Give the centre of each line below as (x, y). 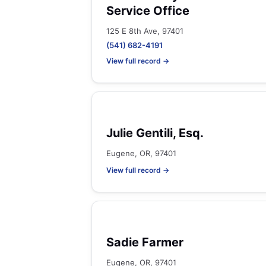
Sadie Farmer (145, 242)
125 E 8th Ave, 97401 (145, 31)
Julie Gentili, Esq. (155, 133)
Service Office (148, 11)
